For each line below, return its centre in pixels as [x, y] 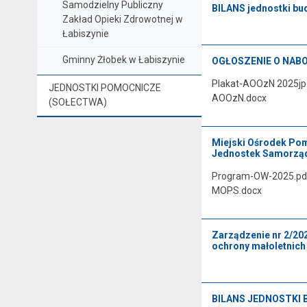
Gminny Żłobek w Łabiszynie [123, 59]
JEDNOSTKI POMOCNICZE [105, 87]
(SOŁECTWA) [77, 102]
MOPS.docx [236, 190]
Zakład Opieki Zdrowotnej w [122, 19]
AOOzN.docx [239, 98]
